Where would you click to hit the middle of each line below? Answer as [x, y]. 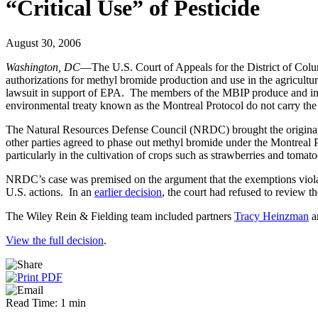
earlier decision [128, 192]
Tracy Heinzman [272, 216]
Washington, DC [43, 67]
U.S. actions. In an [50, 192]
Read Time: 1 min [46, 302]
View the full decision [55, 240]
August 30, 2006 [43, 43]
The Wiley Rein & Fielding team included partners [120, 216]
